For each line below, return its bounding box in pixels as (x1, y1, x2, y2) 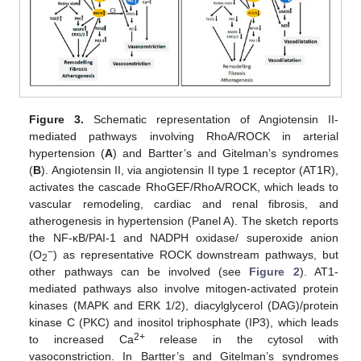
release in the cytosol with (144, 332, 338, 346)
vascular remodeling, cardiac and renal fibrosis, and (29, 197, 338, 210)
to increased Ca (29, 332, 134, 346)
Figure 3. (29, 112, 85, 126)
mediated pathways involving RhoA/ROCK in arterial (29, 129, 338, 143)
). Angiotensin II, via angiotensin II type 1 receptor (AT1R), (41, 163, 338, 176)
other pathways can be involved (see (29, 264, 250, 278)
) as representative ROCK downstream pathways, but (53, 247, 338, 261)
